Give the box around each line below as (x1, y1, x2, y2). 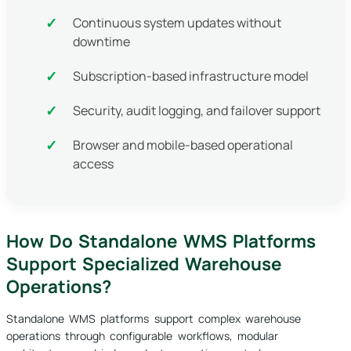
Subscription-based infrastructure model (73, 67, 309, 85)
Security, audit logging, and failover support (73, 102, 320, 120)
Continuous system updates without (73, 14, 281, 32)
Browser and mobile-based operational (73, 136, 293, 154)
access (73, 155, 114, 173)
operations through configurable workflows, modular (6, 328, 278, 344)
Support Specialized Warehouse (6, 251, 282, 277)
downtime (73, 33, 130, 51)
